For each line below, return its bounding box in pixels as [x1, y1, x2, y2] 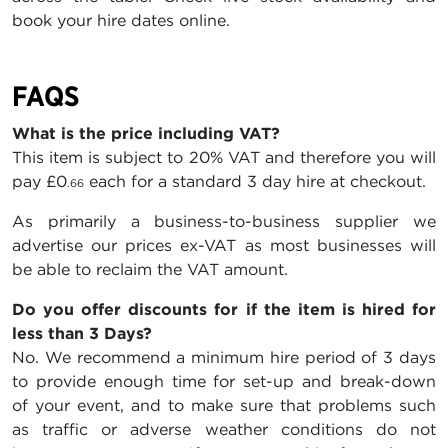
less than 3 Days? [12, 323, 152, 344]
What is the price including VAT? [12, 123, 280, 144]
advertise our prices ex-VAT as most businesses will [12, 235, 436, 256]
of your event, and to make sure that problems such [12, 395, 436, 416]
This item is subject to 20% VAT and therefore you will [12, 147, 436, 168]
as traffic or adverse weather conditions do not [12, 419, 436, 440]
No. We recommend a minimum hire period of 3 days [12, 347, 436, 368]
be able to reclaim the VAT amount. [12, 259, 288, 280]
